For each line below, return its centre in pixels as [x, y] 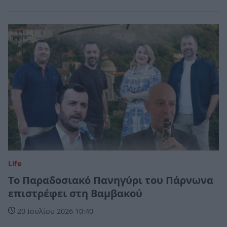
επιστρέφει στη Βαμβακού [75, 193]
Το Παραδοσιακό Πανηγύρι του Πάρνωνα [111, 180]
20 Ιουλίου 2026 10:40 [54, 211]
